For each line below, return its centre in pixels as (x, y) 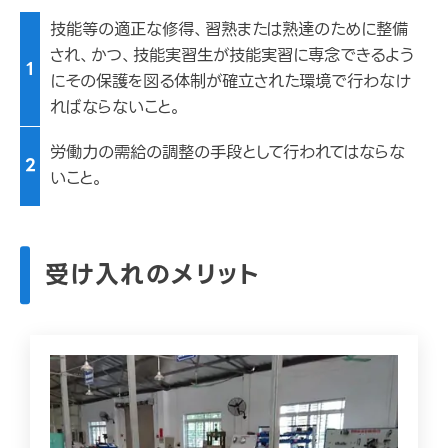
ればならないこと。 (116, 107)
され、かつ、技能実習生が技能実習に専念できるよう (232, 55)
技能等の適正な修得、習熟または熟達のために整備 (229, 29)
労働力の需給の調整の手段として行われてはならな (227, 152)
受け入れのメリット (152, 275)
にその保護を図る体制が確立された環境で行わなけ (230, 81)
